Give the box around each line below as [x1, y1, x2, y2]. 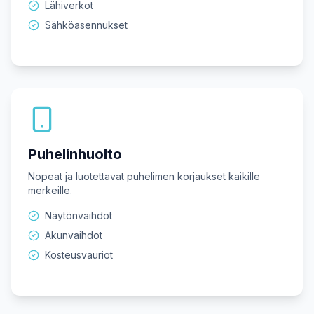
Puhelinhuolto [28, 146, 122, 163]
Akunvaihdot [45, 229, 102, 241]
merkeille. [28, 184, 72, 196]
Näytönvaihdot [45, 210, 112, 221]
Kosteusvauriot [45, 249, 113, 261]
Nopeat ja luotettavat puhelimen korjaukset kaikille [28, 170, 260, 182]
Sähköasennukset [45, 19, 128, 31]
